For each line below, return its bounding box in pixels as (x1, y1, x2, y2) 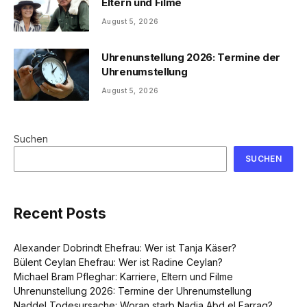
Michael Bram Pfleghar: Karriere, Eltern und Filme (14, 271, 233, 283)
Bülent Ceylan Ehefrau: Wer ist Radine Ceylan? (14, 256, 223, 269)
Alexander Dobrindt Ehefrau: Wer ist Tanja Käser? (14, 242, 236, 254)
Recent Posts (14, 204, 106, 222)
